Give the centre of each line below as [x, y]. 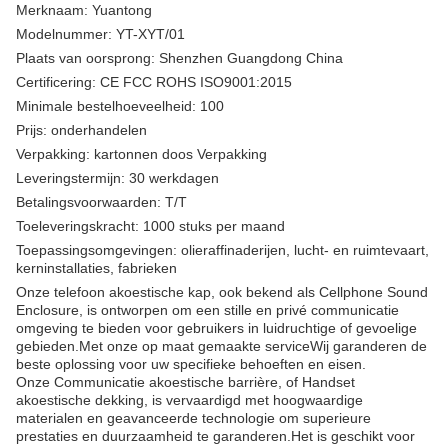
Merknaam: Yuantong [84, 10]
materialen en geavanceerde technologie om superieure [193, 418]
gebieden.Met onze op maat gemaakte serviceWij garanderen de [221, 346]
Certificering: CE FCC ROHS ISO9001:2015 [154, 82]
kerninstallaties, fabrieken [96, 268]
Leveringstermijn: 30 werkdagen [117, 178]
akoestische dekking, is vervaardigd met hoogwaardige [189, 400]
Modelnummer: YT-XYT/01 [100, 34]
